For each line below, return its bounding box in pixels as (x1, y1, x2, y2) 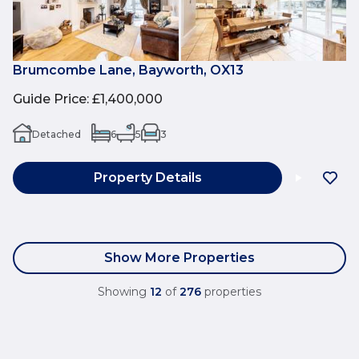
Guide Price (13, 91, 87, 107)
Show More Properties (104, 250, 255, 266)
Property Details (93, 170, 202, 186)
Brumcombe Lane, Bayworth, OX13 (13, 63, 244, 79)
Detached (32, 127, 81, 140)
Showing (98, 284, 147, 300)
